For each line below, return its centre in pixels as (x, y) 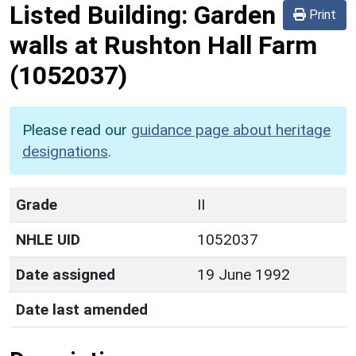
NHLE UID (48, 239)
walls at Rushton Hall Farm (163, 45)
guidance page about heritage (231, 130)
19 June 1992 (244, 274)
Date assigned (66, 274)
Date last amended (82, 309)
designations (65, 151)
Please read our (77, 130)
